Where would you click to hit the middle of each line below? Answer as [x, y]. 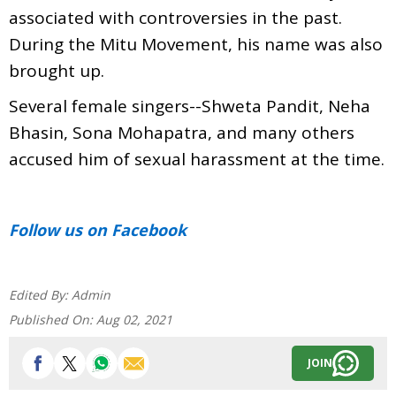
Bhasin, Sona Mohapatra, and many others [182, 132]
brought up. [57, 70]
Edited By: [40, 294]
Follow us [46, 229]
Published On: [53, 319]
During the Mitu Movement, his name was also [196, 44]
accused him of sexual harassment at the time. [197, 159]
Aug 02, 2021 [134, 319]
